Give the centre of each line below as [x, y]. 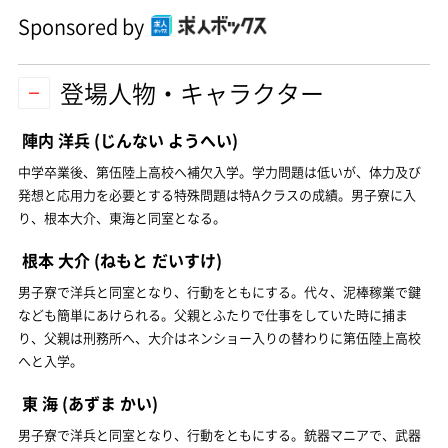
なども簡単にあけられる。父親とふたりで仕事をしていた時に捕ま [213, 314]
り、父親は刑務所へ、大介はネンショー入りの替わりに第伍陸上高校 [219, 337]
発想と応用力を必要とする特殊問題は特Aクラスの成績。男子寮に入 [217, 194]
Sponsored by [81, 26]
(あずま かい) [108, 402]
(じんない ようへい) [164, 139]
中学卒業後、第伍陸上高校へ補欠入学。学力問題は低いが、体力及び [219, 171]
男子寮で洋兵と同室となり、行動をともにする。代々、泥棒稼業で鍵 [219, 291]
